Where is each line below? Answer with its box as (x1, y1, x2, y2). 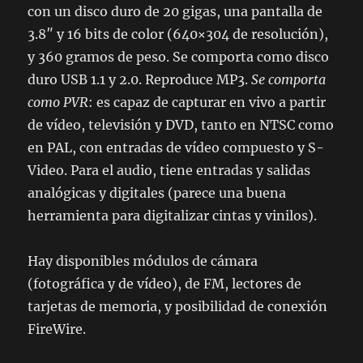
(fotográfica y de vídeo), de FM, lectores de (28, 275, 302, 292)
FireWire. (28, 321, 87, 337)
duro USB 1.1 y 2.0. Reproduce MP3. (28, 71, 252, 88)
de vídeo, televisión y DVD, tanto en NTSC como (28, 117, 335, 133)
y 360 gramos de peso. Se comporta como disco (28, 49, 330, 65)
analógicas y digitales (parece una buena (28, 185, 287, 201)
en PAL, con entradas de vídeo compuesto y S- (28, 139, 325, 156)
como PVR (28, 94, 89, 110)
